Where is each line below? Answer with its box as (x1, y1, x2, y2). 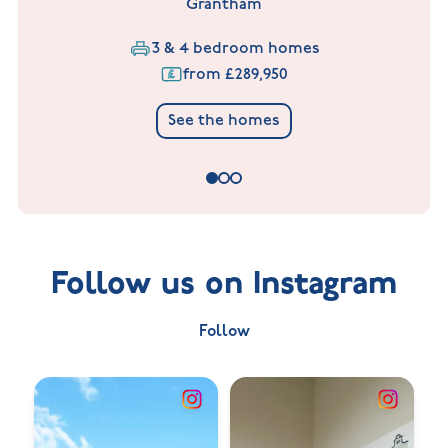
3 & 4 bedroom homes (151, 38, 320, 58)
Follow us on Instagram (51, 262, 397, 303)
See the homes (168, 110, 281, 130)
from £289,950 (182, 64, 288, 84)
